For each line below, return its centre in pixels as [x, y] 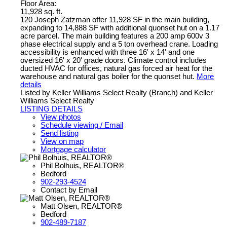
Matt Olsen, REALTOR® [81, 206]
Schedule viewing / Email [82, 125]
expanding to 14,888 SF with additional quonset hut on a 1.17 [120, 28]
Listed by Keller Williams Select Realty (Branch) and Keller [117, 92]
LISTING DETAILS [51, 109]
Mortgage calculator [73, 149]
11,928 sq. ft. [41, 11]
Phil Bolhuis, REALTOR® [82, 165]
